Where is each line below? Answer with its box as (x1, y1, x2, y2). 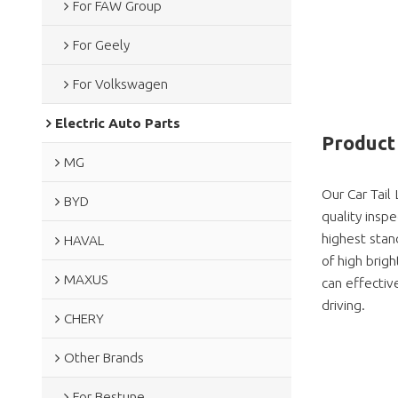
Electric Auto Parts (54, 115, 180, 131)
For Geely (72, 36, 130, 52)
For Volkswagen (72, 76, 168, 92)
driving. (321, 297, 365, 314)
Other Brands (63, 349, 144, 365)
